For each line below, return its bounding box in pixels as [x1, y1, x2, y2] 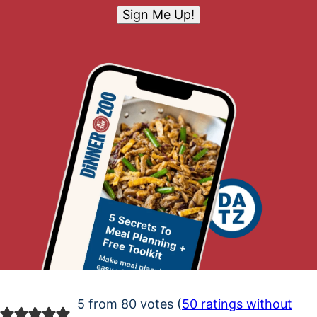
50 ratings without [181, 296, 292, 312]
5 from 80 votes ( [76, 296, 182, 312]
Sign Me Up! [122, 7, 195, 23]
